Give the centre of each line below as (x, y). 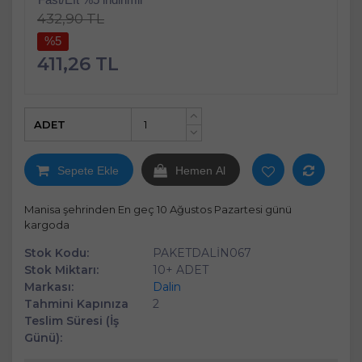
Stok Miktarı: (61, 270)
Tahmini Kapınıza (76, 304)
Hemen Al (200, 170)
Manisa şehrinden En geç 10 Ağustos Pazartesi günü (158, 210)
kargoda (47, 225)
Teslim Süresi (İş (72, 321)
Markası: (49, 287)
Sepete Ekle (88, 170)
